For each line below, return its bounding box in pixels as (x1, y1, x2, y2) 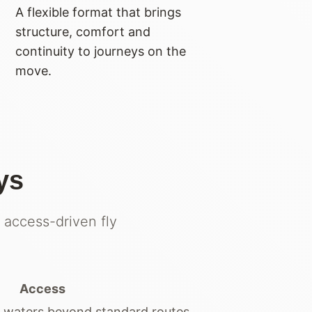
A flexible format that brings (15, 4, 181, 19)
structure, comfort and (15, 24, 150, 39)
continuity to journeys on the (15, 43, 186, 58)
